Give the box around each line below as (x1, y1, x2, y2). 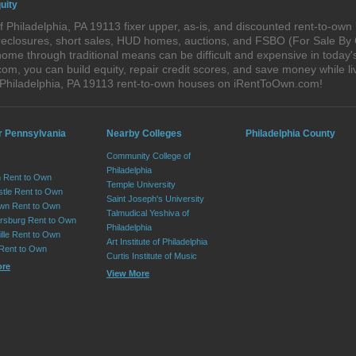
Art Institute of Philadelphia (106, 237, 207, 246)
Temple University (106, 180, 176, 189)
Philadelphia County (246, 128, 335, 139)
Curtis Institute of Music (106, 251, 197, 261)
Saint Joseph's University (106, 194, 204, 203)
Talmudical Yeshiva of (106, 208, 189, 218)
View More (106, 269, 149, 278)
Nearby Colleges (106, 128, 182, 139)
